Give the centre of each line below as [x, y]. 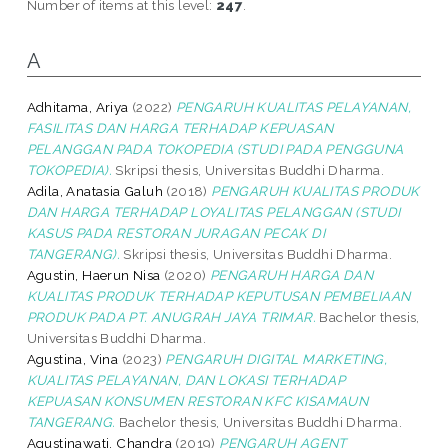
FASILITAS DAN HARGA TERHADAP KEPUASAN [180, 127]
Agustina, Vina [72, 358]
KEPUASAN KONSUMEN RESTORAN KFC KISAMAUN [197, 400]
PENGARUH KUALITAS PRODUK [315, 190]
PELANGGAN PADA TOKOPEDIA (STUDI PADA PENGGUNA [215, 148]
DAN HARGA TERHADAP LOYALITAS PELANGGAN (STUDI [213, 211]
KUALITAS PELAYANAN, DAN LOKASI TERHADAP [186, 379]
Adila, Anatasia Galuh [95, 190]
